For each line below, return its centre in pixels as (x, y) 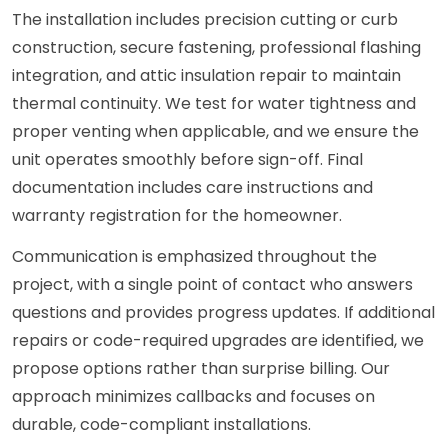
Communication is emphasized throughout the (194, 257)
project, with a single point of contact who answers (212, 285)
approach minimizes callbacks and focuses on (193, 397)
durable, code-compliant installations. (161, 425)
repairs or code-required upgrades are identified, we (218, 341)
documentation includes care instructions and (192, 188)
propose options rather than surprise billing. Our (201, 369)
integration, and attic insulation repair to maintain (206, 76)
